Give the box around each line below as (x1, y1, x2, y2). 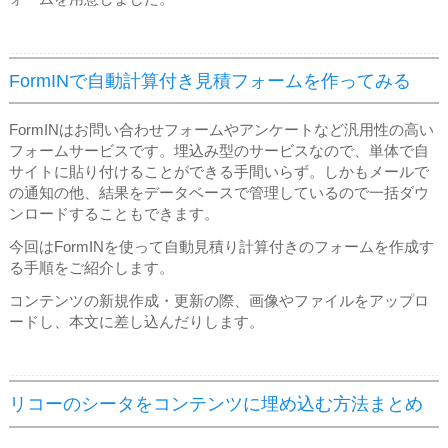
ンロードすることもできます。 (9, 206, 219, 223)
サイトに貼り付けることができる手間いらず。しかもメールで (9, 164, 429, 181)
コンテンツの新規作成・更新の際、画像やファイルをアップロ (9, 293, 429, 310)
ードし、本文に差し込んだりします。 (9, 314, 264, 331)
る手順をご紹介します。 (9, 260, 174, 277)
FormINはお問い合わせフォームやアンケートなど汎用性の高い (9, 122, 434, 139)
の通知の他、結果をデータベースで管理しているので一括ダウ (9, 185, 429, 202)
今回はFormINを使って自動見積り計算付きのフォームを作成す (9, 239, 434, 256)
